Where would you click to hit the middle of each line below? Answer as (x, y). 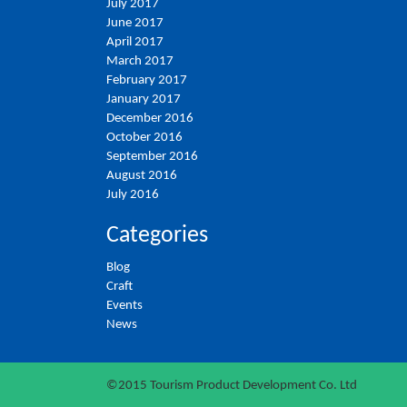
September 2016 (152, 156)
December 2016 (150, 118)
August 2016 (142, 175)
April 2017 (135, 42)
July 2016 (133, 194)
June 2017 (135, 23)
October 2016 (144, 137)
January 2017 (144, 99)
